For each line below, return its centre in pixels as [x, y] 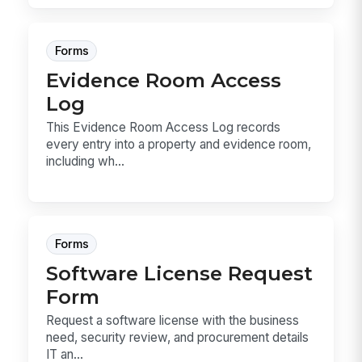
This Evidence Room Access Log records [164, 127]
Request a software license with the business [173, 321]
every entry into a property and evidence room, [179, 144]
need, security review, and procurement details [178, 338]
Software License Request [180, 274]
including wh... [86, 161]
